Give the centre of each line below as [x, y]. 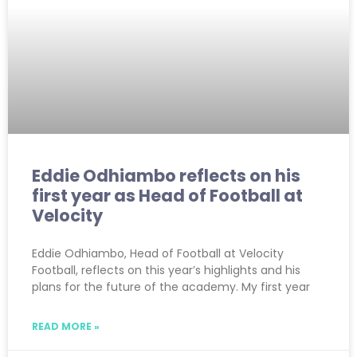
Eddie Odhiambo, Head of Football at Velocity [158, 253]
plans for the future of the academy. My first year [171, 286]
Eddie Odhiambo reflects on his [166, 175]
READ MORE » [66, 326]
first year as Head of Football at [167, 195]
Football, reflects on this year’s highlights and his [166, 270]
